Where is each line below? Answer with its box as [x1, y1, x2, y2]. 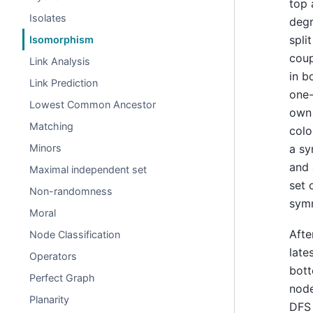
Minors [29, 142, 62, 154]
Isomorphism [29, 34, 94, 45]
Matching [29, 120, 74, 132]
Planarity [29, 293, 70, 305]
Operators [29, 250, 78, 262]
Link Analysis [29, 55, 91, 67]
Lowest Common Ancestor [29, 99, 156, 110]
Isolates [29, 12, 67, 24]
